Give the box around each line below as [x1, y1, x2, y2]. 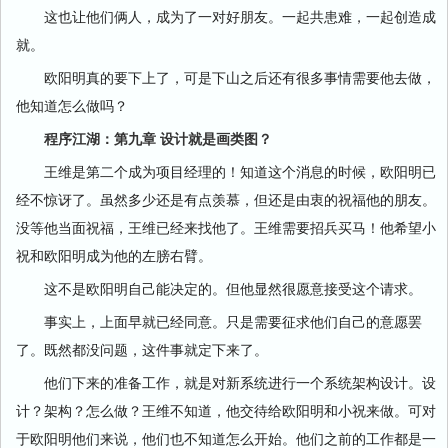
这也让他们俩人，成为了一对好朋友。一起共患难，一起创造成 [16, 6, 436, 26]
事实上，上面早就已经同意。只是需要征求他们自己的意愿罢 [16, 311, 422, 331]
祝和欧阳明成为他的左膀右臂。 [16, 245, 212, 265]
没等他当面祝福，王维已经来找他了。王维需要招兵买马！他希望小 [16, 217, 436, 237]
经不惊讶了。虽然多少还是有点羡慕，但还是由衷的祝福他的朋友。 [16, 189, 436, 209]
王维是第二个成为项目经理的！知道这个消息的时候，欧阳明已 [16, 161, 436, 181]
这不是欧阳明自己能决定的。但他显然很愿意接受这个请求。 [16, 278, 422, 298]
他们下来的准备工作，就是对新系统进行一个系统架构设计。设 [16, 372, 436, 392]
